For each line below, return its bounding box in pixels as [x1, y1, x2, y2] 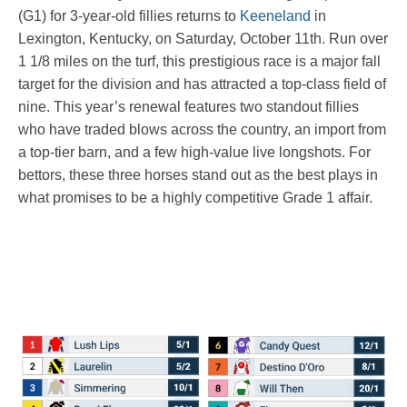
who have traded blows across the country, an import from [18, 122, 386, 138]
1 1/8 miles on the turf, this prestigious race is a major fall [18, 54, 381, 70]
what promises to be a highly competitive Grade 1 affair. [18, 190, 372, 206]
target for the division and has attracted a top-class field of [18, 76, 386, 93]
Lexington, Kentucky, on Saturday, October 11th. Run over [18, 31, 388, 47]
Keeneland [240, 8, 311, 25]
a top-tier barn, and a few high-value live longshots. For [18, 144, 371, 161]
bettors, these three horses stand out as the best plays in [18, 167, 378, 184]
